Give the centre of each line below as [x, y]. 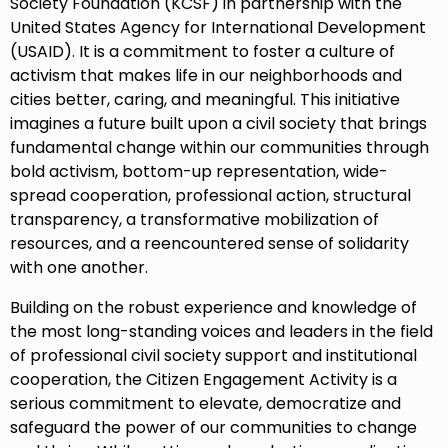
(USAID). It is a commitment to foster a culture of [202, 52]
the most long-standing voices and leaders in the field [221, 332]
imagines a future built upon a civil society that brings [218, 124]
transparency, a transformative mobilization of [194, 220]
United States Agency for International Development [218, 28]
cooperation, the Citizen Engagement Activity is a [203, 380]
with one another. [81, 268]
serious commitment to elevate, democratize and [205, 404]
